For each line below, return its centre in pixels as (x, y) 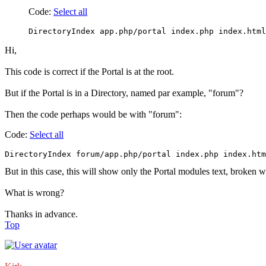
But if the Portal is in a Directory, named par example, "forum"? (124, 93)
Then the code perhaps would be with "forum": (93, 115)
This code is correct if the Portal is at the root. (89, 72)
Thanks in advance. (41, 214)
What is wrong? (34, 193)
